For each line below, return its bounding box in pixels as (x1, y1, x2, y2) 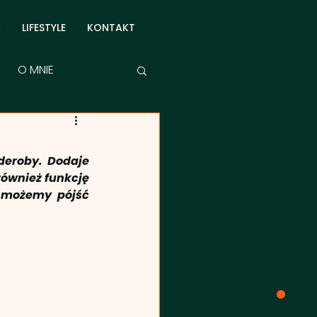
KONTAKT (87, 21, 135, 35)
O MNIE (18, 62, 54, 78)
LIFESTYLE (22, 21, 66, 35)
